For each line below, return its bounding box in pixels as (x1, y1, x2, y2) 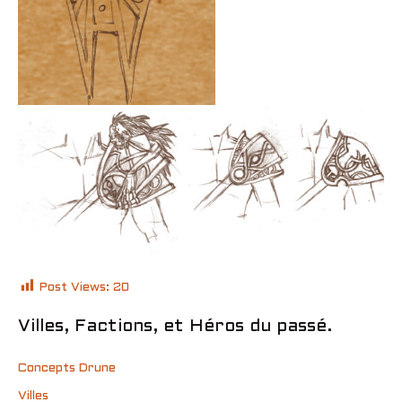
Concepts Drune (18, 363, 116, 375)
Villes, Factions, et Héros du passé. (18, 319, 332, 336)
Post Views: (39, 281, 109, 293)
